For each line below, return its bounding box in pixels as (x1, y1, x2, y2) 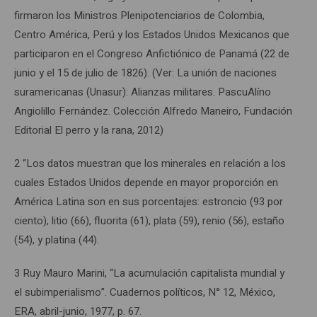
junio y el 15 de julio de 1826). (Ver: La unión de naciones (14, 64, 277, 81)
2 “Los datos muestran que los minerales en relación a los (14, 155, 286, 171)
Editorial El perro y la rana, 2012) (14, 122, 163, 138)
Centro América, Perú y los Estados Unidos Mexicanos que (14, 26, 289, 42)
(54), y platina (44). (14, 231, 99, 248)
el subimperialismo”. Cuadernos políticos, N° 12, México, (14, 284, 275, 300)
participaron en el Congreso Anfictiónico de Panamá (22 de (14, 45, 289, 62)
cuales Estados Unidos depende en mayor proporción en (14, 174, 278, 190)
